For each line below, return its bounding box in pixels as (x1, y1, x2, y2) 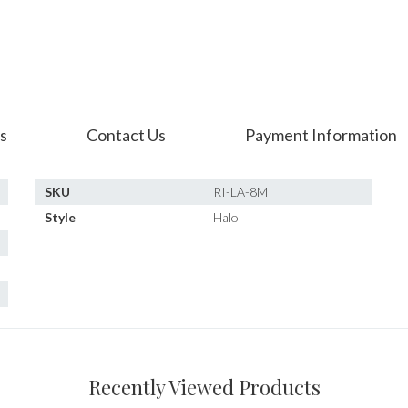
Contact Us (87, 125, 166, 145)
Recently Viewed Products (87, 373, 321, 401)
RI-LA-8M (213, 184, 269, 199)
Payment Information (245, 125, 397, 145)
